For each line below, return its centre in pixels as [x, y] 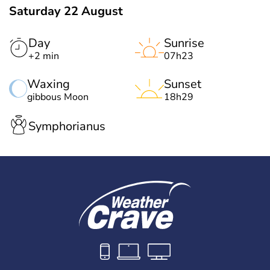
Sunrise [184, 43]
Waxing [49, 84]
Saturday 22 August [66, 11]
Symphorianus [67, 126]
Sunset [183, 84]
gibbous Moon [58, 97]
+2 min [44, 56]
